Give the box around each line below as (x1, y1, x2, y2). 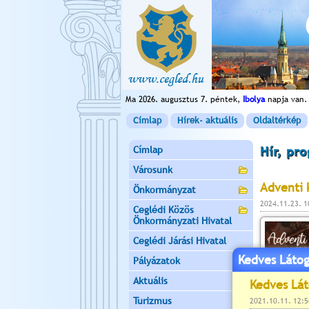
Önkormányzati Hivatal (133, 215, 232, 226)
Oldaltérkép (253, 115, 301, 126)
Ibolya (243, 94, 265, 104)
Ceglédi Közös (133, 204, 194, 215)
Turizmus (133, 295, 172, 306)
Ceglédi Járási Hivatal (133, 235, 226, 246)
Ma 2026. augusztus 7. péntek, (126, 94, 243, 104)
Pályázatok (133, 255, 180, 266)
